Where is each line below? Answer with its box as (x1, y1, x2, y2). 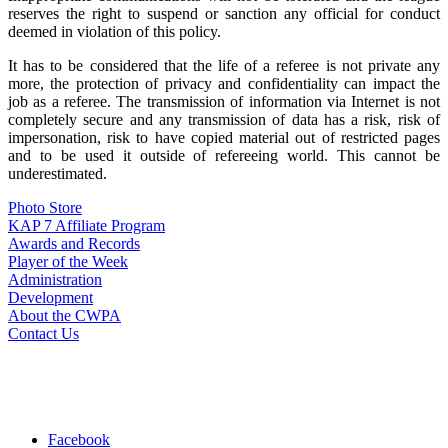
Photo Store (8, 198, 82, 216)
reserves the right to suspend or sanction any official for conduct (8, 4, 440, 22)
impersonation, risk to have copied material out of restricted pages (8, 128, 440, 146)
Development (8, 288, 93, 306)
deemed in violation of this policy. (8, 22, 221, 40)
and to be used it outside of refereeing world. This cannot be (8, 146, 440, 164)
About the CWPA (8, 306, 121, 324)
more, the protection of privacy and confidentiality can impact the (8, 74, 440, 92)
